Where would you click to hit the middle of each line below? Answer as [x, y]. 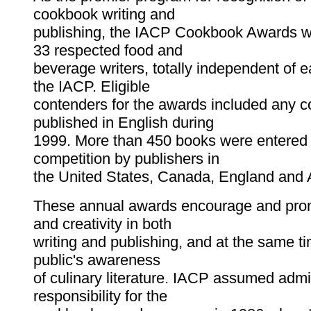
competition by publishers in [126, 159]
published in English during [124, 123]
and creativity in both [102, 224]
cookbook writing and [104, 15]
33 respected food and [108, 51]
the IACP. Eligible [92, 87]
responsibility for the [100, 296]
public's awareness [97, 260]
